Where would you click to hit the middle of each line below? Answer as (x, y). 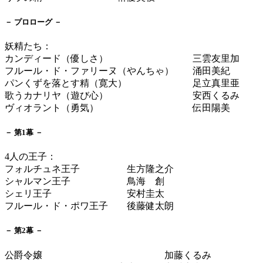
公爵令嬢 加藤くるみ (108, 255)
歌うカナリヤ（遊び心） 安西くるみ (122, 95)
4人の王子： (31, 157)
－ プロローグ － (33, 22)
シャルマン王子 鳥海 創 (85, 181)
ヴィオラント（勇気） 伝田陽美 (117, 107)
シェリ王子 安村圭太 (85, 194)
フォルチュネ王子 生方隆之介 (89, 169)
